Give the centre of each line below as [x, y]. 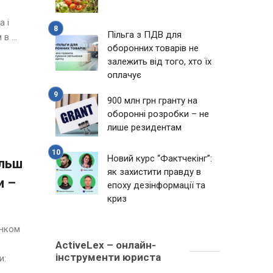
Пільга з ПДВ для [144, 35]
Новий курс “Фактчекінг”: [160, 158]
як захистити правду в [154, 172]
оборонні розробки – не [158, 114]
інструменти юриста [108, 257]
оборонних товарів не [153, 48]
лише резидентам [144, 127]
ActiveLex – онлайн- [106, 245]
